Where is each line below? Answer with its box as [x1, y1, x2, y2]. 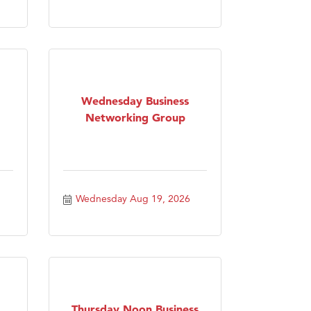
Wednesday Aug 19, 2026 [75, 192, 190, 205]
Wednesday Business [81, 93, 189, 108]
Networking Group [85, 110, 185, 124]
